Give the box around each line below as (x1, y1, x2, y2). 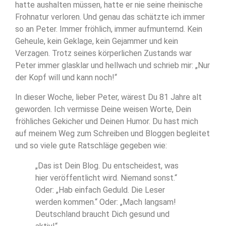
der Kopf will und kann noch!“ (15, 73, 117, 83)
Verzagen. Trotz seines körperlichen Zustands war (15, 48, 192, 59)
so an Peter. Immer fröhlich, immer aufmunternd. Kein (15, 24, 202, 34)
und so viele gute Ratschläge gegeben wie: (15, 140, 167, 150)
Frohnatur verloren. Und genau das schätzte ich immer (15, 12, 205, 22)
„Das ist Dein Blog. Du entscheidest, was (35, 160, 179, 171)
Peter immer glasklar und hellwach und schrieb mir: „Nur (15, 61, 210, 71)
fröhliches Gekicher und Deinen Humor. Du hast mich (15, 116, 198, 126)
